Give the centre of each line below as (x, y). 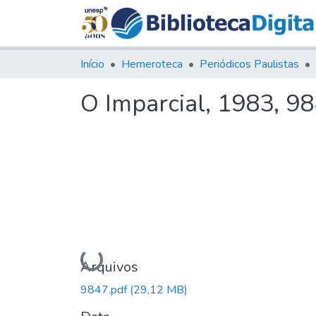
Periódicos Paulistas (249, 64)
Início (92, 64)
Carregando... (115, 259)
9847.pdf (105, 290)
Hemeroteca (152, 64)
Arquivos (109, 267)
